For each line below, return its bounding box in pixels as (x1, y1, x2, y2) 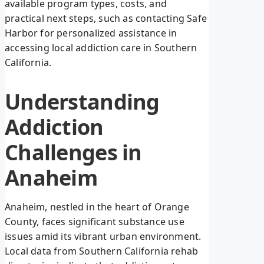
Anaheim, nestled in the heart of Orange (5, 200, 189, 214)
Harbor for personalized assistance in (5, 27, 177, 40)
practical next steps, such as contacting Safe (5, 12, 207, 25)
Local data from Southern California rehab (5, 245, 199, 258)
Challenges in (5, 138, 142, 167)
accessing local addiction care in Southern (5, 41, 197, 55)
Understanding (5, 87, 160, 117)
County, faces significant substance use (5, 215, 184, 229)
